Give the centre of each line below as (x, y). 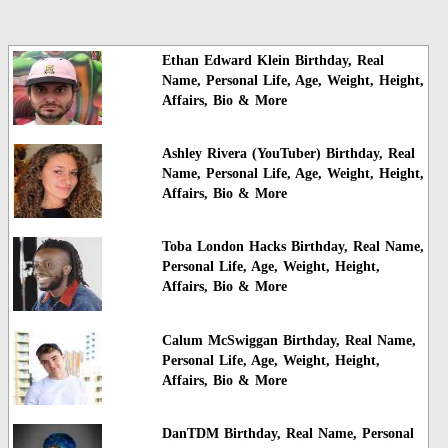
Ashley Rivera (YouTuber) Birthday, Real (288, 153)
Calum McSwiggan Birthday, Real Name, (288, 340)
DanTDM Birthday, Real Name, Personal (287, 434)
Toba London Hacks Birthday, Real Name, (292, 247)
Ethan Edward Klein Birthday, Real (272, 60)
